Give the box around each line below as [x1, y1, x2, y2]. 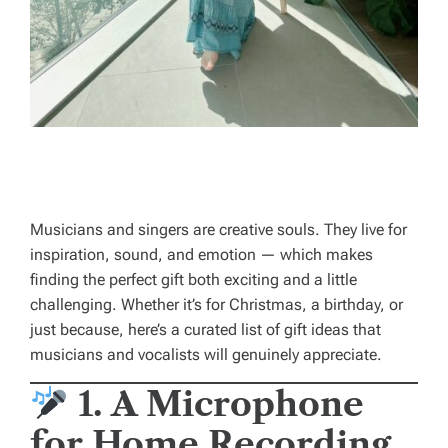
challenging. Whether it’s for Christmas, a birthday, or [30, 295, 403, 315]
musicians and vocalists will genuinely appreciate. [30, 345, 382, 365]
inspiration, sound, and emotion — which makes [30, 245, 373, 265]
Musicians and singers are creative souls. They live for [30, 220, 407, 240]
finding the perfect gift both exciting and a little [30, 270, 357, 290]
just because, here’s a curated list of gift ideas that [30, 320, 381, 340]
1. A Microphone [77, 383, 364, 426]
